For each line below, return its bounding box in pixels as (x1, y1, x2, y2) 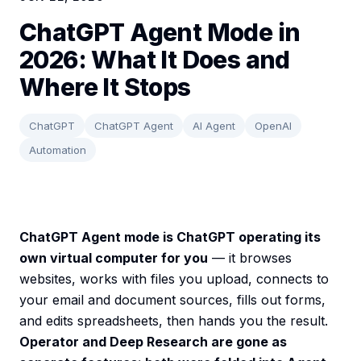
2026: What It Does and (19, 45, 290, 75)
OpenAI (255, 119, 292, 133)
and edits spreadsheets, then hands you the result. (19, 313, 328, 330)
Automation (29, 143, 86, 157)
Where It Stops (19, 73, 191, 102)
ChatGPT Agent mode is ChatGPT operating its (19, 229, 321, 246)
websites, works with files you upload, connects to (19, 271, 329, 288)
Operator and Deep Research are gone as (19, 334, 287, 351)
